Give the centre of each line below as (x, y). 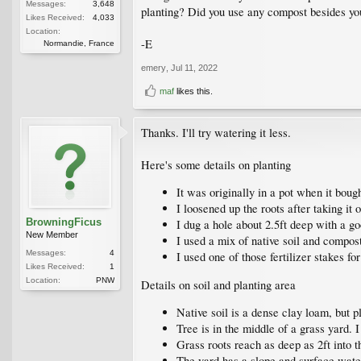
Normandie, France (79, 43)
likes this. (193, 91)
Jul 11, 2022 (194, 67)
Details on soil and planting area (218, 284)
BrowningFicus (64, 222)
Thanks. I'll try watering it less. (216, 132)
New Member (52, 234)
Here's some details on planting (216, 164)
